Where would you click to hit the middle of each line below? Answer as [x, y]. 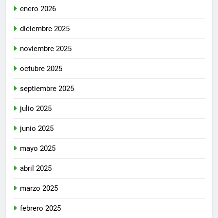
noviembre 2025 [46, 48]
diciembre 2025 [45, 28]
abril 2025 [36, 168]
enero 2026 [38, 9]
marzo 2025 [39, 188]
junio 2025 [37, 128]
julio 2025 [36, 108]
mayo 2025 [38, 148]
